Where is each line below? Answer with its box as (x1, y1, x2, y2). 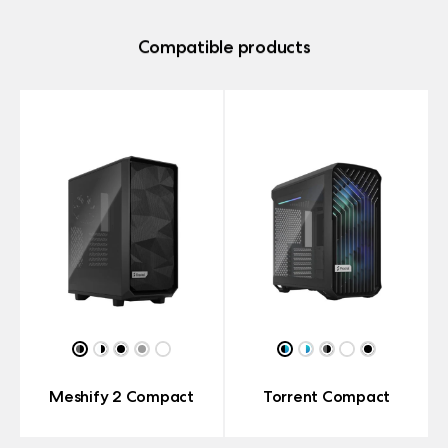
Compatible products (137, 34, 311, 58)
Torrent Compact (262, 385, 391, 407)
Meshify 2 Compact (49, 385, 194, 407)
